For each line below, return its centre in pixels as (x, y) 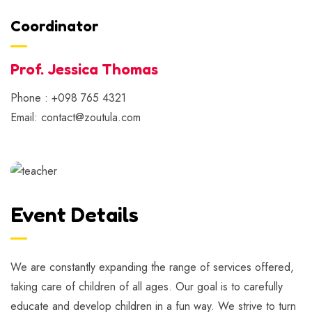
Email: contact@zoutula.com (76, 117)
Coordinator (55, 25)
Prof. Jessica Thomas (84, 69)
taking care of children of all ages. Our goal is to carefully (147, 286)
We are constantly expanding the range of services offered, (152, 267)
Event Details (75, 214)
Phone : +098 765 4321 (68, 97)
